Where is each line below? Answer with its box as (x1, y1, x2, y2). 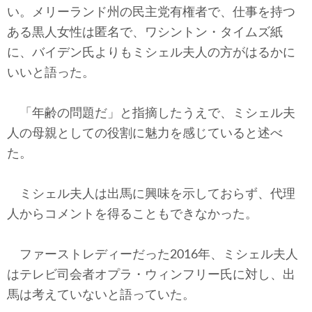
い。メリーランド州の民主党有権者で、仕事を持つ (7, 6, 295, 19)
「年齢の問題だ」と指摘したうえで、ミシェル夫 (7, 107, 295, 120)
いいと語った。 (7, 67, 95, 79)
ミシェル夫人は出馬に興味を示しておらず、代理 (7, 188, 295, 201)
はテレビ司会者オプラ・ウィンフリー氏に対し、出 (7, 269, 295, 281)
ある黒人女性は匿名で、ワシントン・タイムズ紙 (7, 26, 283, 39)
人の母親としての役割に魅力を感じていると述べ (7, 127, 283, 140)
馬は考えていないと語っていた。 (7, 289, 195, 302)
